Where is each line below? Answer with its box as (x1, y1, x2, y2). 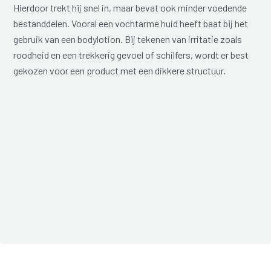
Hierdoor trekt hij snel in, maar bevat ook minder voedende (13, 1, 247, 13)
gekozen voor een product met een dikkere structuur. (13, 64, 226, 76)
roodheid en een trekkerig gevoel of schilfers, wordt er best (13, 48, 249, 60)
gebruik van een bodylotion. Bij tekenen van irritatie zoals (13, 33, 243, 45)
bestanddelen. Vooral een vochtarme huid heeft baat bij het (13, 17, 249, 29)
